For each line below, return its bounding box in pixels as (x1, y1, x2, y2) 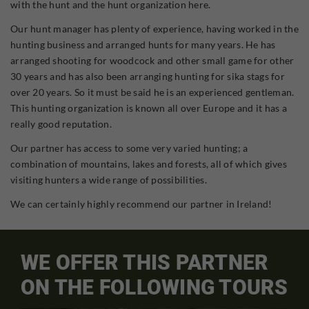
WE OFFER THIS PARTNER (21, 250, 269, 275)
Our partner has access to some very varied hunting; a (10, 141, 248, 154)
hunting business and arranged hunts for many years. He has (10, 38, 276, 50)
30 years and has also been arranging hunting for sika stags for (10, 70, 285, 82)
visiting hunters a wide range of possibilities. (10, 173, 207, 186)
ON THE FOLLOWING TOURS (21, 275, 288, 300)
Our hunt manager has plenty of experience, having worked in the (10, 22, 299, 34)
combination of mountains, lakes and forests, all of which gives (10, 157, 287, 170)
